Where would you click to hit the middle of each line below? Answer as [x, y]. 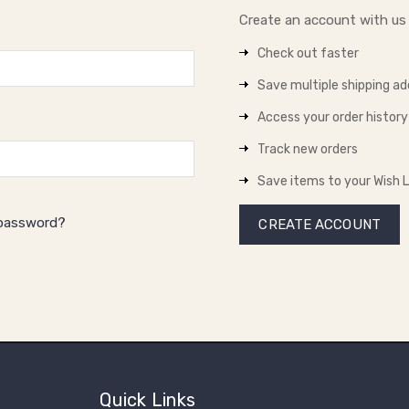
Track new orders [308, 149]
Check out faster [309, 53]
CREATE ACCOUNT [320, 225]
